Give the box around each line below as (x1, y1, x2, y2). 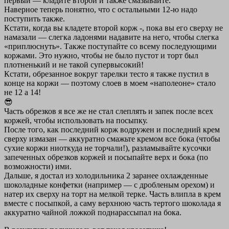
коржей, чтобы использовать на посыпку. (4, 116, 148, 125)
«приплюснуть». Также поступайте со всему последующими (4, 42, 217, 51)
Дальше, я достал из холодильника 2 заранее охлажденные (4, 171, 208, 180)
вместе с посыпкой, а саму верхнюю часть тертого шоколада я (4, 199, 221, 208)
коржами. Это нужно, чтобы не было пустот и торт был (4, 51, 198, 60)
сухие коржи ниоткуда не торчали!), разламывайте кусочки (4, 144, 211, 153)
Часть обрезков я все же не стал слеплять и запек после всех (4, 107, 213, 116)
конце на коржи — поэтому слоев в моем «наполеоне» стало (4, 79, 216, 88)
